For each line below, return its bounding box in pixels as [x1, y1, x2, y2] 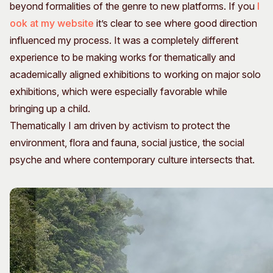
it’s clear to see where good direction [94, 17, 257, 30]
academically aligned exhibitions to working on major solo [10, 68, 261, 81]
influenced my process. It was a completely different [10, 34, 238, 47]
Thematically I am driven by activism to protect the [10, 119, 230, 132]
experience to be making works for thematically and [10, 51, 235, 64]
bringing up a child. [10, 102, 90, 115]
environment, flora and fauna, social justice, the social [10, 136, 244, 149]
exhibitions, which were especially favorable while [10, 85, 227, 98]
